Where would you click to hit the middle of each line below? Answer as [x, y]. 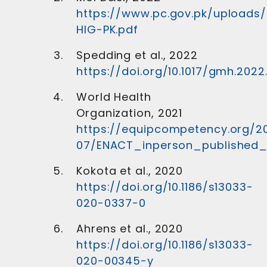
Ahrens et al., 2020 [130, 229]
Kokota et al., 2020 [130, 171]
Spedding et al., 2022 [137, 55]
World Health [114, 97]
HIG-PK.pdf [108, 30]
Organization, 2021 [130, 113]
